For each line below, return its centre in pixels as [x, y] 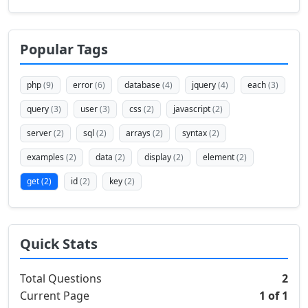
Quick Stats [59, 244]
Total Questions [61, 278]
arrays [139, 133]
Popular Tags [64, 49]
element [220, 157]
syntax [196, 133]
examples [46, 157]
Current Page [55, 296]
